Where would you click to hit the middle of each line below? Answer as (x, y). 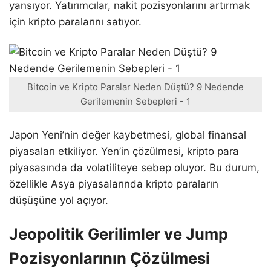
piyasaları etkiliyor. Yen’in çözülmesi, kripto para (124, 152)
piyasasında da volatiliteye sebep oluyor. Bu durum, (134, 168)
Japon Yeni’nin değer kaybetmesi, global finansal (128, 135)
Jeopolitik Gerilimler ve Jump (119, 234)
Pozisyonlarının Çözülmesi (109, 258)
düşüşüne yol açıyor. (59, 201)
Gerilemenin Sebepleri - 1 (135, 101)
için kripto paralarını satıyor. (75, 22)
